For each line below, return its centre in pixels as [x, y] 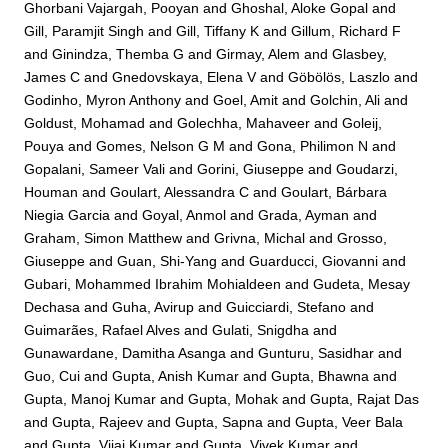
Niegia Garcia [67, 214]
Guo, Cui [52, 375]
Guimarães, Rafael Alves [102, 329]
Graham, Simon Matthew [103, 237]
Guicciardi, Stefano [286, 306]
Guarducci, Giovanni [314, 260]
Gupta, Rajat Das [365, 398]
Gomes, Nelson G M [161, 145]
